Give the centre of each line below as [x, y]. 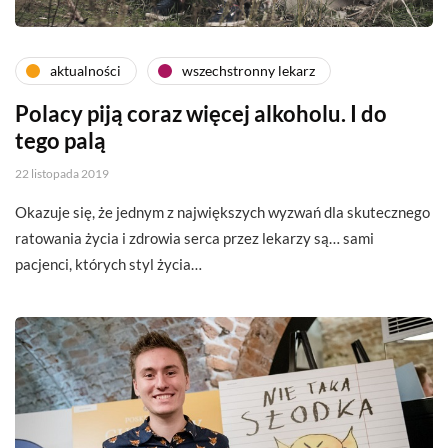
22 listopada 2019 [62, 173]
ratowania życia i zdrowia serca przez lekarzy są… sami [194, 237]
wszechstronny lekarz [248, 71]
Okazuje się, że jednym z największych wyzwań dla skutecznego [222, 211]
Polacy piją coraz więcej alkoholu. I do [201, 113]
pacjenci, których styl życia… [108, 263]
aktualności [85, 71]
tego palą [60, 140]
